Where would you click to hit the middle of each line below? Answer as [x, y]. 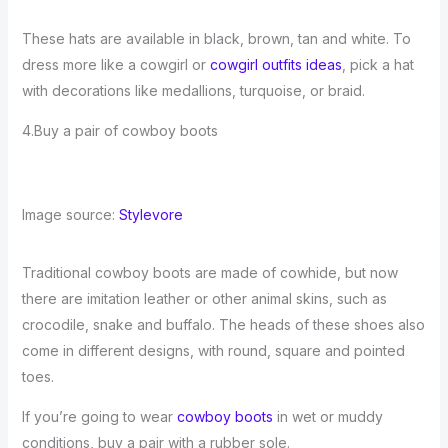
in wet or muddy [327, 416]
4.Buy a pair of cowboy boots [119, 130]
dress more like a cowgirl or [115, 64]
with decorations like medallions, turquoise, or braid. [193, 90]
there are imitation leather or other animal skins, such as [204, 298]
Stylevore [150, 214]
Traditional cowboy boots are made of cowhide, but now [209, 272]
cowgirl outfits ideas [275, 64]
